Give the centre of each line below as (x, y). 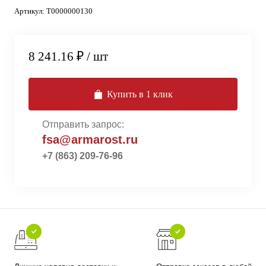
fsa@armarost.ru (90, 140)
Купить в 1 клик (140, 94)
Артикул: (30, 11)
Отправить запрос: (83, 124)
